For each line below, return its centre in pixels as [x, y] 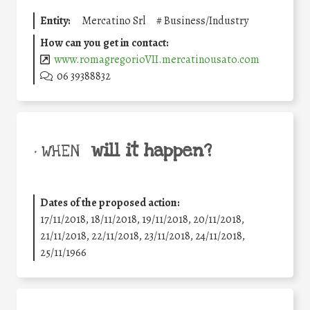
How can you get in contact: [104, 43]
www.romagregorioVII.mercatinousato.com [157, 60]
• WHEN [56, 152]
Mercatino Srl [113, 21]
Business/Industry [206, 21]
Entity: [55, 21]
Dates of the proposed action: [110, 203]
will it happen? [151, 151]
